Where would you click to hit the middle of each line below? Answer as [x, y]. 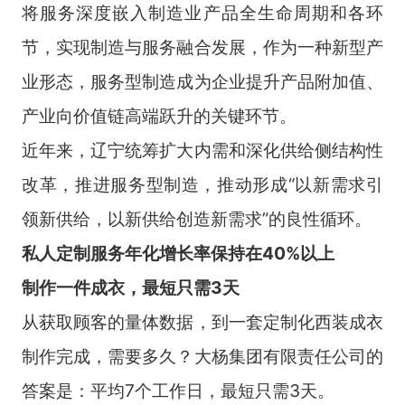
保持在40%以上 [272, 253]
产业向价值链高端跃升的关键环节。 [159, 115]
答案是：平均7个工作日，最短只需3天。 [178, 390]
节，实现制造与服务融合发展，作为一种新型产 [202, 47]
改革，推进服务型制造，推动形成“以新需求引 [202, 184]
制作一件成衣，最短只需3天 [130, 287]
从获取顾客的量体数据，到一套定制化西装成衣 [202, 321]
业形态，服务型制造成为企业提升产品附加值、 [202, 81]
